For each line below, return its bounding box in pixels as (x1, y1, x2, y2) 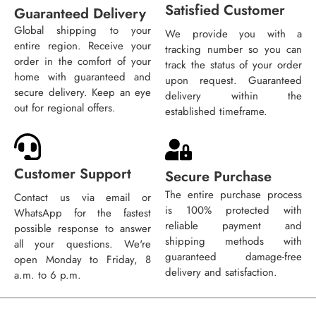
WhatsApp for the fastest (14, 205, 151, 221)
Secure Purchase (165, 166, 272, 188)
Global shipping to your (14, 23, 151, 39)
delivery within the (165, 88, 302, 104)
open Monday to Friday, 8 (14, 252, 151, 268)
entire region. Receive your (14, 38, 151, 54)
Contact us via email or (14, 190, 151, 206)
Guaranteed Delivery (14, 4, 146, 25)
